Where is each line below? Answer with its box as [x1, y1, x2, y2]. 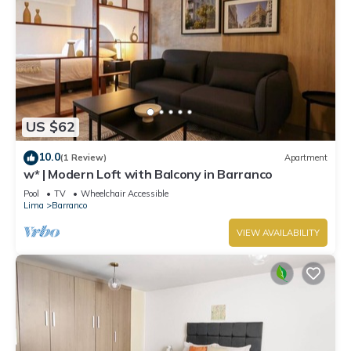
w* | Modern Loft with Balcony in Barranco [24, 165, 273, 182]
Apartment [284, 152, 327, 164]
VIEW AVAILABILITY [237, 226, 320, 238]
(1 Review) [60, 152, 107, 164]
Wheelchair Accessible [81, 187, 168, 199]
